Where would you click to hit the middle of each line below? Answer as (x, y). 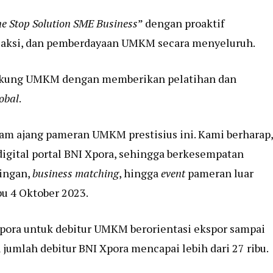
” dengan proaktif (181, 23)
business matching (76, 173)
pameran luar (219, 173)
